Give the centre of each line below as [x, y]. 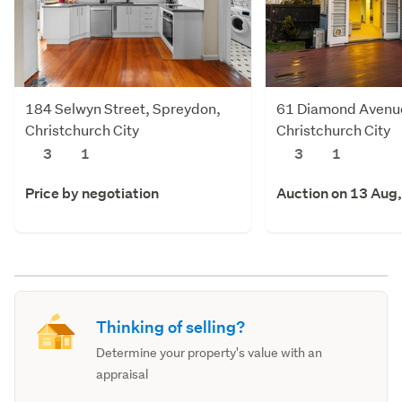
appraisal [122, 374]
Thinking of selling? [171, 327]
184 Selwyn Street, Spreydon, [123, 108]
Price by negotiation [92, 193]
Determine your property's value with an [210, 352]
